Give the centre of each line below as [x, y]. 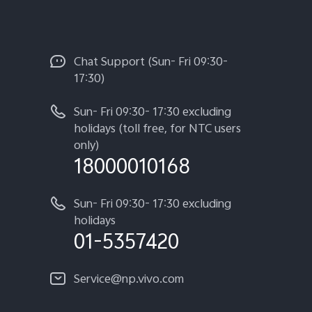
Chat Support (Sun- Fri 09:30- [151, 63]
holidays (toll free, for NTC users [157, 130]
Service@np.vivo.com [129, 280]
